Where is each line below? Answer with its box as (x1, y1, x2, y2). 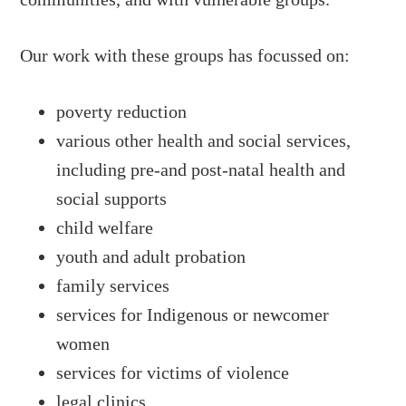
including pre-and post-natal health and (56, 159, 346, 180)
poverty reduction (56, 101, 188, 122)
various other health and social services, (56, 130, 352, 151)
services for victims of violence (56, 362, 290, 383)
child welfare (56, 217, 154, 238)
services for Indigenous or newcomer (56, 304, 330, 325)
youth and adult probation (56, 246, 246, 267)
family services (56, 275, 170, 296)
